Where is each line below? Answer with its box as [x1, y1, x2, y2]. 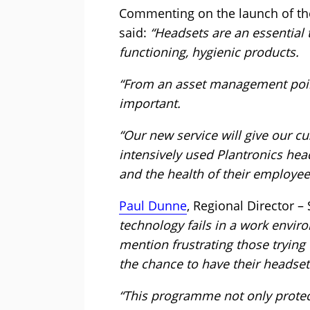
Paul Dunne [119, 197, 187, 215]
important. [119, 95, 181, 112]
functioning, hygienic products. [119, 44, 299, 61]
